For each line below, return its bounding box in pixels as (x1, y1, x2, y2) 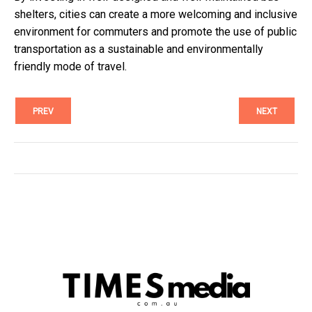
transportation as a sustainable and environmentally (14, 42, 263, 56)
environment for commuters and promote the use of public (14, 24, 297, 38)
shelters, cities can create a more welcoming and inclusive (14, 7, 297, 21)
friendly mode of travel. (14, 59, 127, 73)
